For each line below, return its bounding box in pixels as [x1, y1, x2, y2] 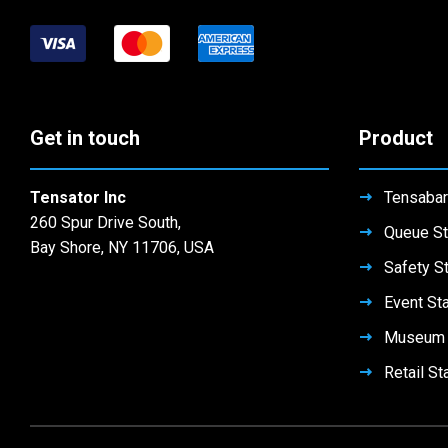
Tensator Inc [30, 187, 126, 207]
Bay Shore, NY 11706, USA [30, 237, 214, 257]
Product [358, 125, 433, 150]
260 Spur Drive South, [30, 212, 181, 232]
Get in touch [30, 125, 140, 150]
